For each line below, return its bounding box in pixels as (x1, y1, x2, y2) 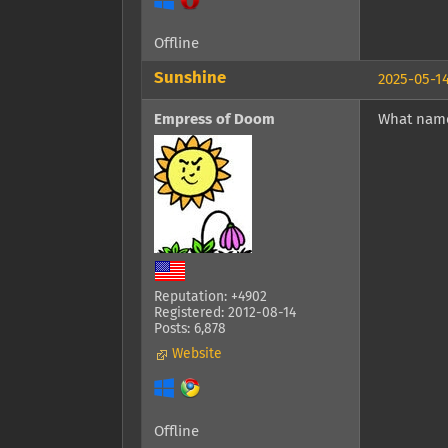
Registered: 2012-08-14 (154, 306, 296, 321)
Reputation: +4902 (154, 290, 267, 305)
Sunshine (154, 69, 226, 87)
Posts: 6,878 (154, 322, 226, 337)
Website (172, 347, 222, 362)
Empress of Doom (154, 112, 275, 128)
